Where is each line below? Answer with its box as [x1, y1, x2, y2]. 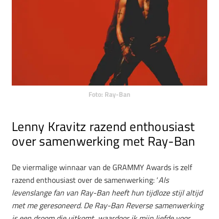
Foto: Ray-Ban [88, 89, 131, 99]
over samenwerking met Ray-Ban [12, 131, 196, 151]
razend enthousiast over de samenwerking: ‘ [12, 174, 158, 186]
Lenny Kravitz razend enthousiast [12, 116, 195, 136]
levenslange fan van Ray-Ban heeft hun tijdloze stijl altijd [12, 187, 202, 199]
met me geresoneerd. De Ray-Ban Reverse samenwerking [12, 199, 203, 212]
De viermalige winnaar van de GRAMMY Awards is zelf [12, 161, 192, 174]
